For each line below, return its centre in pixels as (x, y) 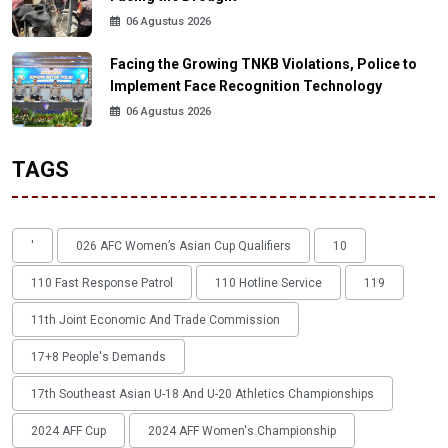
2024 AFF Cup (68, 430)
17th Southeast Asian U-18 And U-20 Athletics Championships (202, 393)
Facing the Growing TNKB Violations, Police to (263, 64)
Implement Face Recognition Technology (246, 86)
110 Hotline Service (268, 282)
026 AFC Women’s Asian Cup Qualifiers (183, 245)
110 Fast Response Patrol (102, 282)
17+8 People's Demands (98, 356)
